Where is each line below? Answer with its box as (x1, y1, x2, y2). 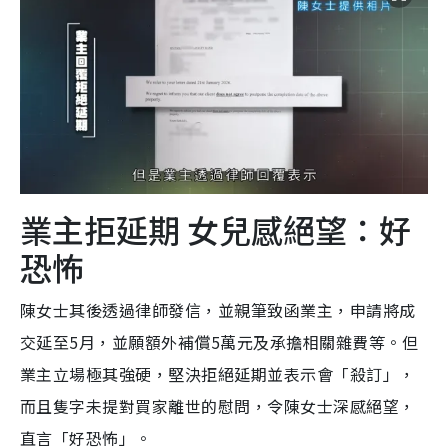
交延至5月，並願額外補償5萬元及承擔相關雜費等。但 (20, 330, 419, 355)
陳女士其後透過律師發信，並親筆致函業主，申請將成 (20, 298, 416, 323)
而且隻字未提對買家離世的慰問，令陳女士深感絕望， (20, 394, 416, 419)
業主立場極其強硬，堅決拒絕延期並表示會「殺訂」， (20, 362, 416, 387)
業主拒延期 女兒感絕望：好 (20, 206, 411, 253)
